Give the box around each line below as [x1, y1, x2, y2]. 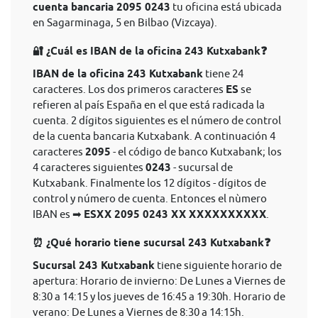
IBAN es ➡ [33, 208, 84, 220]
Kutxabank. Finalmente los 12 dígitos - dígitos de [33, 177, 266, 189]
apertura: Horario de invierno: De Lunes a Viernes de [33, 275, 285, 287]
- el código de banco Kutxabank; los [111, 146, 282, 158]
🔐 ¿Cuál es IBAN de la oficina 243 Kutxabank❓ [33, 45, 267, 57]
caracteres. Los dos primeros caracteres [33, 83, 226, 95]
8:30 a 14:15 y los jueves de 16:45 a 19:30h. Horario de [33, 290, 285, 302]
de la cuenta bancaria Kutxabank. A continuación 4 [33, 130, 275, 142]
